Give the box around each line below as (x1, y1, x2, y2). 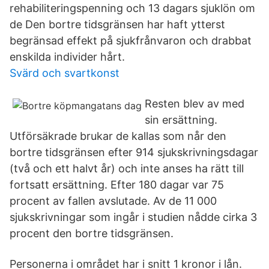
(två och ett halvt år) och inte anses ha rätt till (10, 162, 244, 175)
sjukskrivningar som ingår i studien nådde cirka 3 (10, 211, 257, 223)
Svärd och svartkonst (10, 67, 119, 79)
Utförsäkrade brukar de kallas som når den (10, 130, 226, 142)
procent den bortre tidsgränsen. (10, 227, 174, 240)
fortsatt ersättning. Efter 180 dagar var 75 (10, 178, 224, 191)
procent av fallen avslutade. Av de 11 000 (10, 195, 217, 207)
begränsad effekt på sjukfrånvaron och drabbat (10, 34, 252, 47)
